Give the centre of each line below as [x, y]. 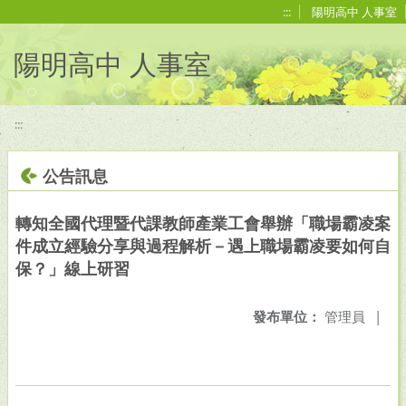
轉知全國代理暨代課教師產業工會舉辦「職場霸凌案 [203, 223]
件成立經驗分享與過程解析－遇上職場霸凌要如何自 [203, 246]
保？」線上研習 [72, 268]
